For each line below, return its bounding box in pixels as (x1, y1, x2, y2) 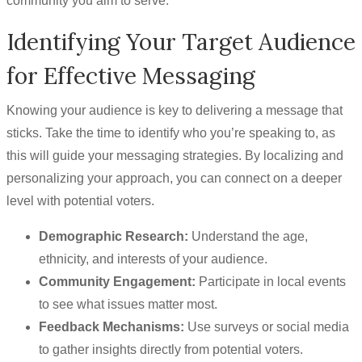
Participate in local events (196, 275, 346, 288)
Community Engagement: (39, 275, 196, 288)
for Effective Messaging (6, 61, 255, 90)
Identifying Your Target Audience (6, 27, 356, 57)
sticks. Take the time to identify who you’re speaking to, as (6, 126, 335, 140)
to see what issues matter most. (39, 297, 217, 311)
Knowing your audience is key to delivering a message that (6, 103, 343, 117)
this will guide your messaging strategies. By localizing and (6, 149, 343, 162)
